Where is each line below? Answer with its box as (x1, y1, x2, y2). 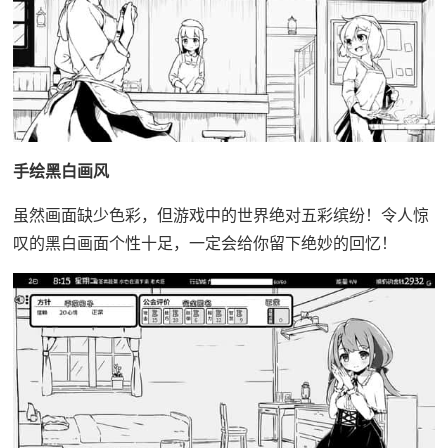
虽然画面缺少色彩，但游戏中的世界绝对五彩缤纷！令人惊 (12, 205, 429, 226)
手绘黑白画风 (12, 161, 109, 182)
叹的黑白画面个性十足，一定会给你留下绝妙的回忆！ (12, 233, 397, 254)
